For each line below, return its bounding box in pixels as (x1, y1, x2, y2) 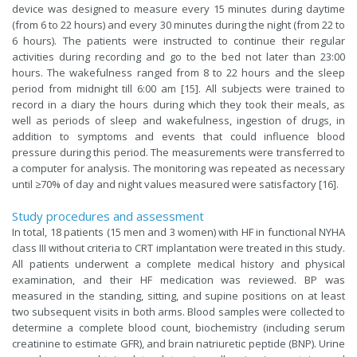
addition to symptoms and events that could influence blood (12, 128, 345, 143)
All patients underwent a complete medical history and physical (12, 256, 345, 271)
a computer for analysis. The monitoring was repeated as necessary (12, 160, 345, 175)
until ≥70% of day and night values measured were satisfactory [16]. (12, 176, 339, 191)
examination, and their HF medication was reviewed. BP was (12, 272, 345, 287)
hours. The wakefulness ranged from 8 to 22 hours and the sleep (12, 65, 345, 80)
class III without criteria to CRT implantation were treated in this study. (12, 240, 345, 255)
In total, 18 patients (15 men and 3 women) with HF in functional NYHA (12, 224, 345, 239)
